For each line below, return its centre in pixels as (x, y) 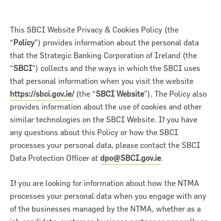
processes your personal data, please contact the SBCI (105, 145)
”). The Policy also (175, 94)
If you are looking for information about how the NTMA (105, 183)
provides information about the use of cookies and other (106, 107)
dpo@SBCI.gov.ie (130, 158)
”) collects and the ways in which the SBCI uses (116, 68)
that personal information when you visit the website (102, 81)
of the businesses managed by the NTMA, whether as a (105, 209)
